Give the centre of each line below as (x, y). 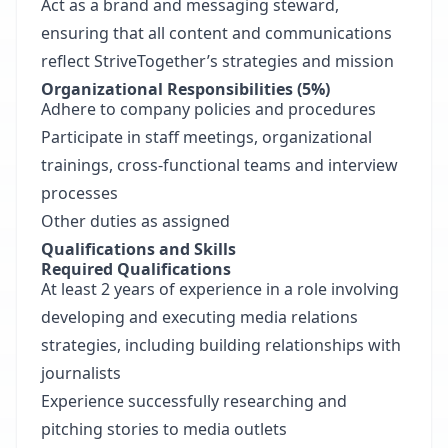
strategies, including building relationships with (221, 345)
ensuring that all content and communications (216, 33)
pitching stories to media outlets (164, 429)
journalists (81, 373)
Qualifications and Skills (138, 249)
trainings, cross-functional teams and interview (219, 165)
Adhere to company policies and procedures (208, 109)
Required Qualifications (136, 269)
